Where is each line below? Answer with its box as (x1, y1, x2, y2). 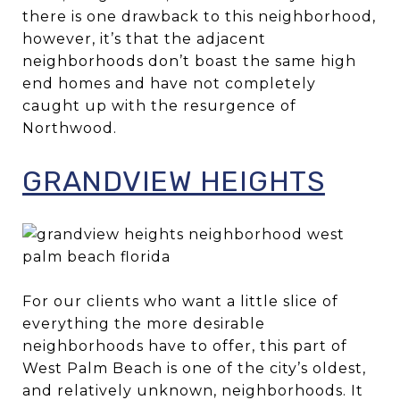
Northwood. (22, 120, 117, 137)
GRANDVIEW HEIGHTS (22, 164, 325, 199)
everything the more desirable (22, 315, 265, 333)
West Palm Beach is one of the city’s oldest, (22, 360, 366, 378)
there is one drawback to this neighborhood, (22, 8, 376, 26)
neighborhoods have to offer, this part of (22, 337, 347, 355)
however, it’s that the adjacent (22, 30, 266, 48)
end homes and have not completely (22, 75, 316, 93)
